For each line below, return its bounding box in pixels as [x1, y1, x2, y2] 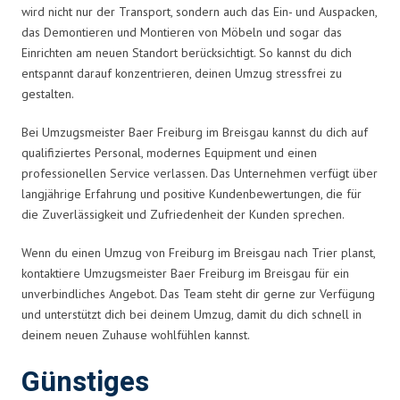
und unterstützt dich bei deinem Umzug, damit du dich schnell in [21, 305, 362, 322]
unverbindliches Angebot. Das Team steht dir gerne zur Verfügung [21, 285, 375, 302]
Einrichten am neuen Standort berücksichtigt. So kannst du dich [21, 44, 352, 61]
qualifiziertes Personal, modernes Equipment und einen [21, 144, 317, 161]
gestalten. [21, 85, 74, 102]
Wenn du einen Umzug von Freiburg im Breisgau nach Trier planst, [21, 244, 375, 261]
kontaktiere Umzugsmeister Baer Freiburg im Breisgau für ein [21, 264, 349, 281]
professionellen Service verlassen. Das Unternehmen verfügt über [21, 164, 378, 181]
